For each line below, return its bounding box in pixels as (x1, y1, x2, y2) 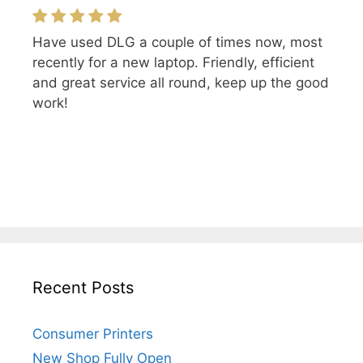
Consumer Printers (32, 326, 153, 343)
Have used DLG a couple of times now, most (32, 34, 322, 51)
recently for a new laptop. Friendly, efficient (32, 54, 314, 71)
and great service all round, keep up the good (32, 75, 329, 92)
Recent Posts (32, 278, 134, 298)
